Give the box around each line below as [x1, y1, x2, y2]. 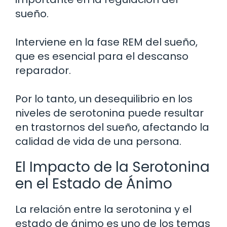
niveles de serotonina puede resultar [15, 105, 204, 120]
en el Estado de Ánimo [15, 173, 172, 194]
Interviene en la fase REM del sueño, [15, 34, 198, 49]
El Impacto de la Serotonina [15, 157, 210, 177]
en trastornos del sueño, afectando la [15, 120, 209, 134]
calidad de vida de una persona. [15, 134, 181, 148]
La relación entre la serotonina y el [15, 202, 192, 216]
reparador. [15, 63, 71, 78]
